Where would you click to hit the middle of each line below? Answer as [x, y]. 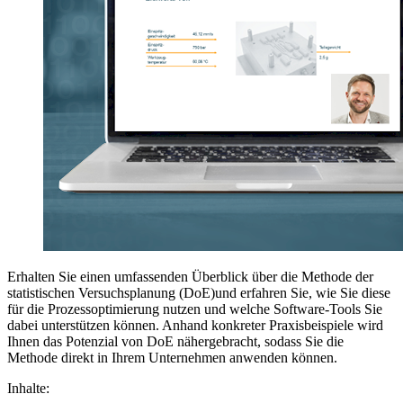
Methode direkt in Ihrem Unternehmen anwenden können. [176, 357]
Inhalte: [28, 388]
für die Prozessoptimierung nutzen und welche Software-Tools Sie [195, 309]
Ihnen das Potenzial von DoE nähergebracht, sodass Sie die [175, 341]
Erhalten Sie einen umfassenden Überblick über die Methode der [190, 276]
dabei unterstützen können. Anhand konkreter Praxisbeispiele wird [195, 325]
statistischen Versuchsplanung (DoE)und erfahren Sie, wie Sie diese [199, 292]
